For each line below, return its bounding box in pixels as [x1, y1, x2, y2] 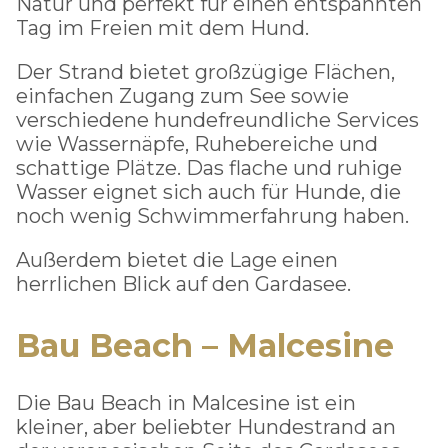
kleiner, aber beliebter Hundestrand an [16, 415, 396, 440]
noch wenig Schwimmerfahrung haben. [16, 203, 409, 228]
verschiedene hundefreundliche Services [16, 107, 419, 132]
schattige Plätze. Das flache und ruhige [16, 155, 402, 180]
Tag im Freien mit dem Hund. [16, 15, 309, 40]
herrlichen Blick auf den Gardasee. [16, 271, 351, 296]
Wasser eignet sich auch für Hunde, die [16, 179, 401, 204]
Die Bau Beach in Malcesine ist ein [16, 391, 356, 416]
